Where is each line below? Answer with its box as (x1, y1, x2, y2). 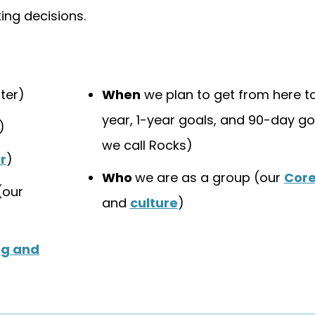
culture (129, 194, 178, 212)
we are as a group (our (134, 169, 284, 186)
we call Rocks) (101, 136, 193, 154)
